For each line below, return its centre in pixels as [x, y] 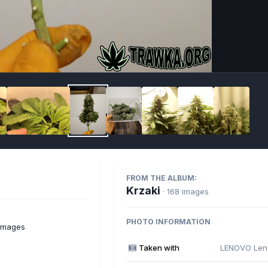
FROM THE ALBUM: [162, 178]
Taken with [159, 247]
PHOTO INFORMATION [168, 221]
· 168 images [186, 191]
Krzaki [143, 190]
